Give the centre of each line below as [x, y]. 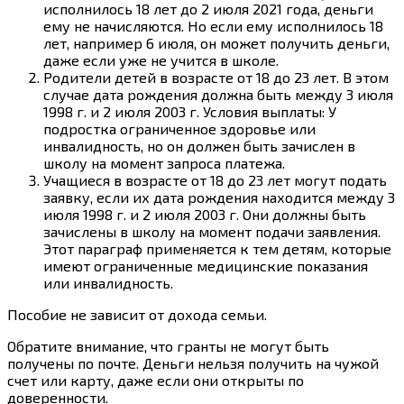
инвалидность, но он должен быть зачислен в [199, 145]
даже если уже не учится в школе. [161, 60]
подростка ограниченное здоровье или [179, 128]
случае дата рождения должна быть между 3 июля [218, 94]
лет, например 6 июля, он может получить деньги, [216, 42]
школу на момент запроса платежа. [164, 162]
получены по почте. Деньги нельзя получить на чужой [193, 363]
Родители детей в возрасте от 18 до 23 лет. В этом [216, 77]
